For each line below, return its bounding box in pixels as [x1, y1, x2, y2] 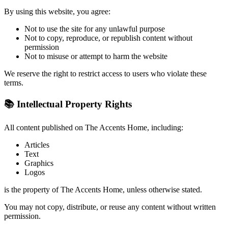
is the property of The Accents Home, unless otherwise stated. [4, 185, 202, 194]
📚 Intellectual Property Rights [4, 99, 132, 110]
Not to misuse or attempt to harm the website [24, 52, 167, 61]
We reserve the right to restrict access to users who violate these [4, 69, 207, 78]
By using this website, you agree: [4, 7, 110, 16]
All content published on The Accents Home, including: [4, 123, 183, 132]
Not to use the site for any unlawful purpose [24, 24, 165, 34]
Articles [24, 140, 49, 149]
